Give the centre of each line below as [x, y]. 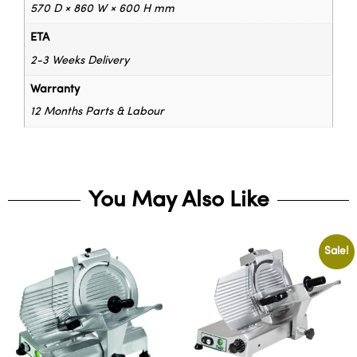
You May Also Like [178, 200]
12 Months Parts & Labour [98, 112]
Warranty [55, 90]
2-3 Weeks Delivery [80, 61]
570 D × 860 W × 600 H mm [103, 10]
